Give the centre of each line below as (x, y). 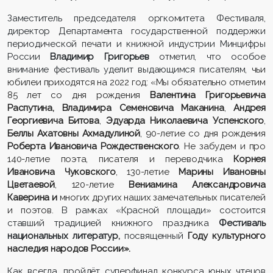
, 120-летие (92, 184)
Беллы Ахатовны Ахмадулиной (74, 133)
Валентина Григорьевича (207, 95)
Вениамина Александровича (197, 184)
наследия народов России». (69, 248)
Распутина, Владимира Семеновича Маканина (116, 108)
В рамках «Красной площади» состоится (163, 210)
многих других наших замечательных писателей (162, 197)
